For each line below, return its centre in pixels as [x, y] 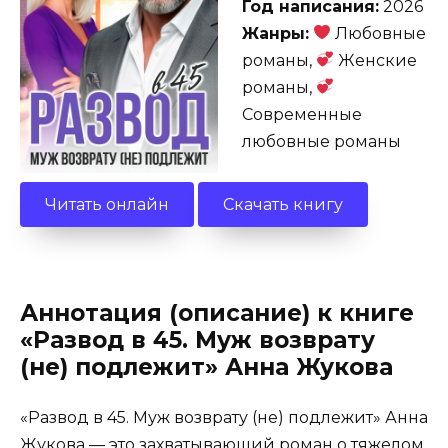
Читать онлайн [107, 204]
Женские [376, 60]
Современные [302, 114]
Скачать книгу [283, 204]
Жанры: [275, 33]
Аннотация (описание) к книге [217, 313]
